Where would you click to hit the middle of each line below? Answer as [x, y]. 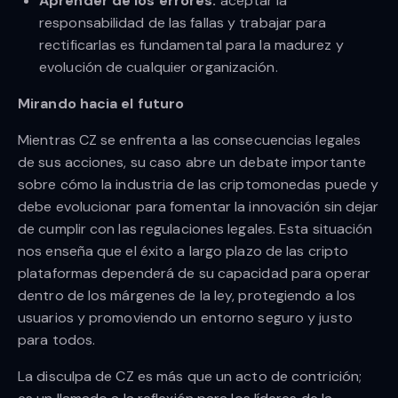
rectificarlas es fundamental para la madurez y [191, 45]
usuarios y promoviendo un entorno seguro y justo [185, 318]
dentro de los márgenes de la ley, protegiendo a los [187, 296]
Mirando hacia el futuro [101, 104]
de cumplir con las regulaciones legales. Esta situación [195, 229]
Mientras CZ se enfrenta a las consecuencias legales [190, 140]
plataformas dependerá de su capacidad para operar [194, 274]
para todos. [57, 340]
